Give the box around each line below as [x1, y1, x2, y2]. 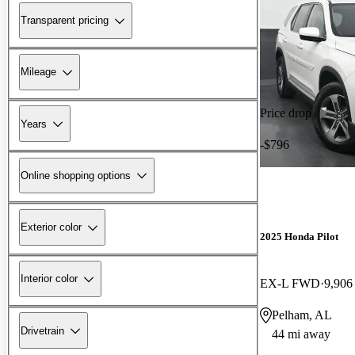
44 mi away [272, 326, 330, 341]
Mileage [21, 66, 56, 78]
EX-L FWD [260, 276, 320, 290]
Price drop [260, 105, 311, 120]
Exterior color [21, 221, 82, 234]
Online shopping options [21, 169, 131, 181]
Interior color [21, 273, 78, 285]
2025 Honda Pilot [260, 230, 338, 242]
